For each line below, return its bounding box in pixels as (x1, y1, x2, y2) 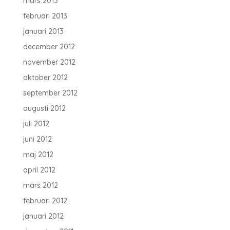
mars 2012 (23, 181, 58, 190)
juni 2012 (23, 135, 52, 144)
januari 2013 (23, 27, 64, 36)
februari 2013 (23, 11, 67, 21)
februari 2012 (23, 196, 67, 205)
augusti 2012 (23, 104, 66, 113)
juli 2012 (23, 119, 49, 128)
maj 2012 (23, 150, 53, 159)
